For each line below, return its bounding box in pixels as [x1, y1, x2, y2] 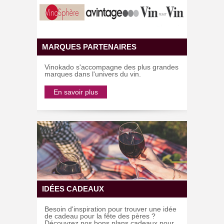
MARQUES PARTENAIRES [42, 42, 136, 51]
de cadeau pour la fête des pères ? [44, 212, 155, 220]
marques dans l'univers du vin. [44, 70, 141, 78]
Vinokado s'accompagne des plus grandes [44, 63, 178, 71]
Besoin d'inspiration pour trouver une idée [44, 205, 176, 213]
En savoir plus [53, 88, 98, 96]
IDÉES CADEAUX [42, 184, 104, 193]
